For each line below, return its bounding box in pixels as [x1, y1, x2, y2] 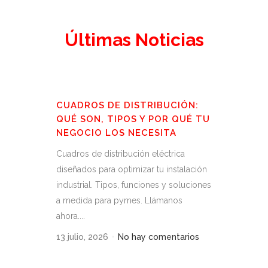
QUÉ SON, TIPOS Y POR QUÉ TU [56, 113, 210, 124]
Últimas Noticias [64, 29, 204, 50]
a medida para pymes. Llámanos [56, 195, 182, 205]
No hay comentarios [118, 232, 199, 242]
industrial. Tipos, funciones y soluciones [56, 179, 211, 190]
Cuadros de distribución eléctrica [56, 148, 185, 159]
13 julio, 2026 [56, 232, 108, 242]
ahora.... [56, 211, 85, 221]
